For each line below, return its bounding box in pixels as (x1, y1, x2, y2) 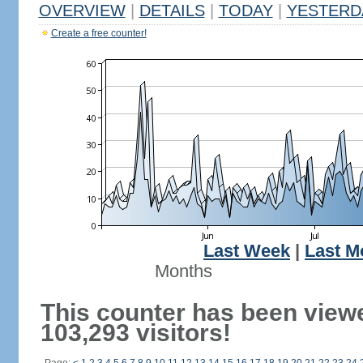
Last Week (203, 241, 290, 261)
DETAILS (139, 2, 205, 19)
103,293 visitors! (40, 319, 231, 346)
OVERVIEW (38, 2, 126, 19)
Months (154, 262, 212, 281)
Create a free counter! (50, 28, 147, 39)
